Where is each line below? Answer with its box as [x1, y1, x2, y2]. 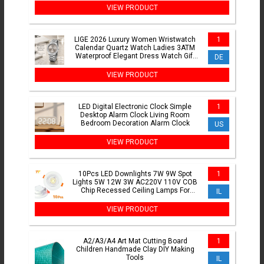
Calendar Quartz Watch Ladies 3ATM [75, 44, 195, 52]
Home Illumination [105, 194, 165, 203]
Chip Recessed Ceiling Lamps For [80, 186, 190, 195]
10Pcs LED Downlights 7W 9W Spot [78, 170, 192, 179]
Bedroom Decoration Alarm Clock [80, 119, 190, 128]
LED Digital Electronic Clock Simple [78, 103, 192, 111]
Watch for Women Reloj [96, 60, 174, 69]
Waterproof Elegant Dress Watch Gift [75, 52, 195, 61]
